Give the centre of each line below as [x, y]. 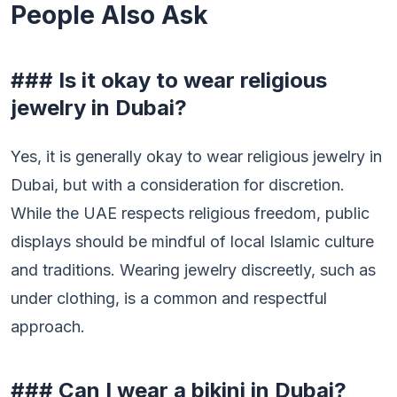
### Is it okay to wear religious [169, 80]
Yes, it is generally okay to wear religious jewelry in [196, 156]
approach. [48, 327]
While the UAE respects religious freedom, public [190, 213]
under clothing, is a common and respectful [169, 298]
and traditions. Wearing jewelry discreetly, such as [193, 270]
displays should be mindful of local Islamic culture [192, 241]
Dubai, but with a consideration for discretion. [178, 185]
